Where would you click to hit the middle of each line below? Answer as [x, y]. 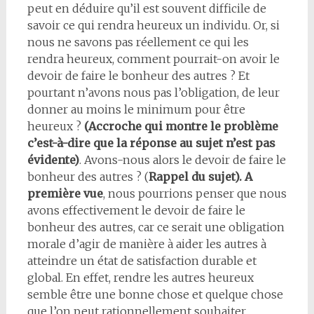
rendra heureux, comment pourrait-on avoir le [153, 59]
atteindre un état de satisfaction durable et [142, 260]
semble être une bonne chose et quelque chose [155, 294]
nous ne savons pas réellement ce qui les [138, 42]
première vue [65, 193]
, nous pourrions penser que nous [194, 193]
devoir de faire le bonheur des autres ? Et [138, 75]
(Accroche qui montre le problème [181, 126]
